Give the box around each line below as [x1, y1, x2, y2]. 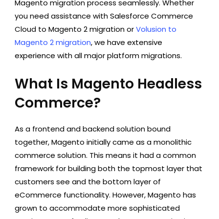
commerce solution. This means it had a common [15, 150, 196, 160]
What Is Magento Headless [15, 74, 202, 93]
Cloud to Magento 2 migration [15, 24, 125, 34]
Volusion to [136, 24, 176, 34]
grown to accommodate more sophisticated [15, 203, 180, 213]
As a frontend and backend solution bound [15, 124, 171, 134]
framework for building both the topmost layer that [15, 163, 202, 174]
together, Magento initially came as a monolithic [15, 137, 192, 147]
